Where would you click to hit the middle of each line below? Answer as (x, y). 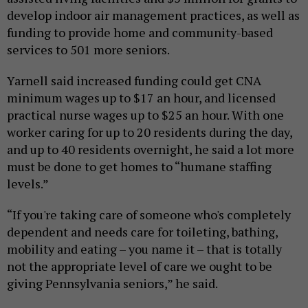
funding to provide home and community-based (140, 32)
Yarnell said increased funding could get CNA (134, 80)
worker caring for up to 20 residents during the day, (150, 132)
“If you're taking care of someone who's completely (149, 214)
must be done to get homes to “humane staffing (139, 166)
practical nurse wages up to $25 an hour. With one (145, 114)
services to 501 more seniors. (89, 49)
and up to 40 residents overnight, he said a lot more (151, 149)
